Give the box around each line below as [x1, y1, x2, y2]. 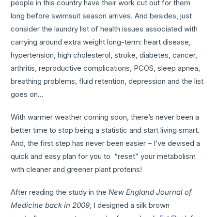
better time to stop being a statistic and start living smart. [11, 125, 200, 135]
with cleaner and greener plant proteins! [11, 165, 142, 174]
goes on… [11, 90, 44, 99]
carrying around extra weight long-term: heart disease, [11, 37, 191, 47]
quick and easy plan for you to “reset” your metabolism [11, 152, 196, 161]
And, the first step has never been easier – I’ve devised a [11, 139, 201, 148]
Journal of [154, 187, 192, 197]
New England [108, 187, 155, 197]
